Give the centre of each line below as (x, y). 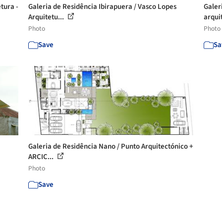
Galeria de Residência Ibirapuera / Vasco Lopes (103, 6)
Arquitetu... (47, 17)
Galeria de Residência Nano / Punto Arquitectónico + (111, 146)
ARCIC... (42, 157)
